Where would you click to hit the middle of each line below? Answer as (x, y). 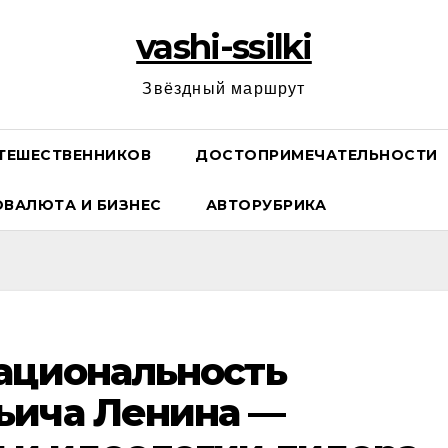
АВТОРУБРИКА (265, 205)
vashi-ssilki (224, 47)
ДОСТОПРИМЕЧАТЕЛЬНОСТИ (316, 155)
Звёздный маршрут (224, 88)
